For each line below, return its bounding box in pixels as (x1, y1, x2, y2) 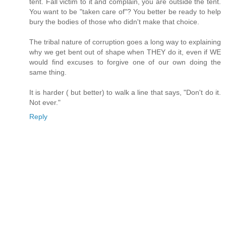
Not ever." (29, 98, 61, 107)
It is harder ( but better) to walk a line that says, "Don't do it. (29, 88, 221, 97)
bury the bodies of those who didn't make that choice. (29, 18, 199, 26)
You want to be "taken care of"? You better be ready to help (29, 8, 221, 16)
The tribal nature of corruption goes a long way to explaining (29, 38, 221, 46)
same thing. (29, 68, 67, 77)
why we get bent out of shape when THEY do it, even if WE (29, 48, 221, 56)
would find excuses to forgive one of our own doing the (29, 58, 221, 67)
